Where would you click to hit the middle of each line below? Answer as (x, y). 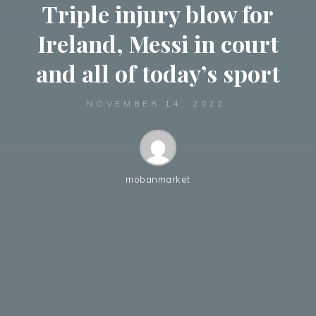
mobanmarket (158, 180)
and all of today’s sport (158, 73)
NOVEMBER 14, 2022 (156, 104)
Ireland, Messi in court (158, 43)
